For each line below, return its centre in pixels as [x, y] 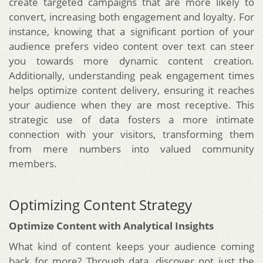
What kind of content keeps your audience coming [131, 246]
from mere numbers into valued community [131, 149]
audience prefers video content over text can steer [131, 46]
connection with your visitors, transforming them [131, 134]
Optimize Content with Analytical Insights [111, 225]
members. [33, 163]
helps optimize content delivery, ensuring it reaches [131, 90]
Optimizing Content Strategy [100, 204]
